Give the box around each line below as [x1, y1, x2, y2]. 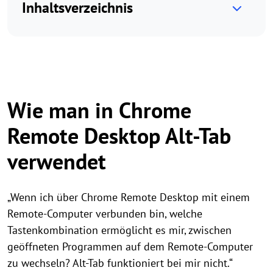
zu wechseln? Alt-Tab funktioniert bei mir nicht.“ [7, 256, 233, 270]
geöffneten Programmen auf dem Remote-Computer [7, 239, 253, 253]
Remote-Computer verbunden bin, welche [7, 207, 202, 221]
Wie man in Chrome [7, 96, 191, 124]
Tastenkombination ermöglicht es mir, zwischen [7, 223, 232, 237]
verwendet [7, 147, 106, 175]
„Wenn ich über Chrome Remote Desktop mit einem [7, 190, 250, 204]
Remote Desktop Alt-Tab [7, 121, 231, 150]
